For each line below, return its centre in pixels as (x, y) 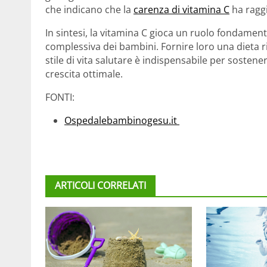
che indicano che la (89, 10)
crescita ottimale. (84, 74)
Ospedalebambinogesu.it (122, 121)
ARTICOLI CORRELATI (100, 186)
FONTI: (60, 97)
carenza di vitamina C (181, 10)
